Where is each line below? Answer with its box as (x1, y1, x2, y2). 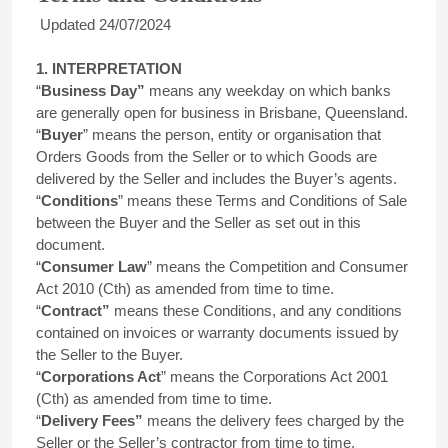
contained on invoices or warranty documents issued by (36, 324, 399, 341)
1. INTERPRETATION (36, 60, 182, 77)
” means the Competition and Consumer (147, 258, 408, 275)
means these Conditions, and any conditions (114, 302, 402, 319)
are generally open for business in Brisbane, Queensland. (36, 104, 408, 121)
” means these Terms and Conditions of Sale (118, 192, 407, 209)
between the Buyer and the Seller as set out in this (36, 214, 361, 231)
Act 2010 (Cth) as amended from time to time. (36, 280, 334, 297)
